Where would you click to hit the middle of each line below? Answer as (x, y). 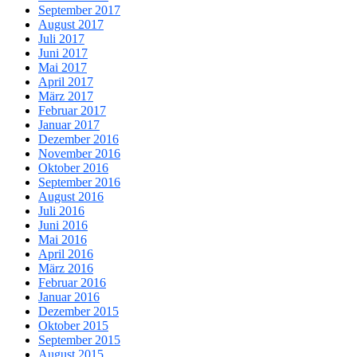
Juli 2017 (61, 39)
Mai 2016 (63, 240)
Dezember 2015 (78, 312)
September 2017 (79, 10)
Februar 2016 (72, 283)
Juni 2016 (63, 226)
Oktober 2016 (73, 168)
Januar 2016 (69, 297)
